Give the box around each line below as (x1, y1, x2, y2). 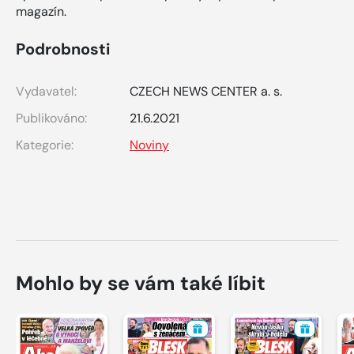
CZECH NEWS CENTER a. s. (130, 82, 282, 100)
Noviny (130, 136, 169, 153)
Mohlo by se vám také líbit (16, 269, 265, 296)
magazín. (16, 2, 66, 20)
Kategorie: (16, 136, 73, 153)
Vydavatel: (16, 82, 77, 100)
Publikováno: (16, 109, 87, 126)
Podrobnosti (16, 38, 110, 59)
